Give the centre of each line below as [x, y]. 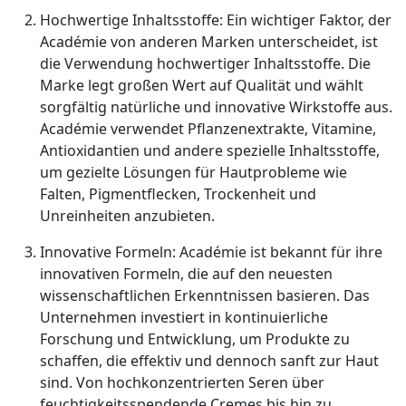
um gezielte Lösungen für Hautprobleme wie [193, 172]
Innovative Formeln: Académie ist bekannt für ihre [211, 252]
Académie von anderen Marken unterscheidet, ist [209, 42]
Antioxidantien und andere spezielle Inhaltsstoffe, [210, 150]
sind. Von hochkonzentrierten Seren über [182, 382]
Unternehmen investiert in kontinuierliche [184, 317]
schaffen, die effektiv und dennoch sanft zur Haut [209, 361]
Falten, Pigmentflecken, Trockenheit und [178, 194]
